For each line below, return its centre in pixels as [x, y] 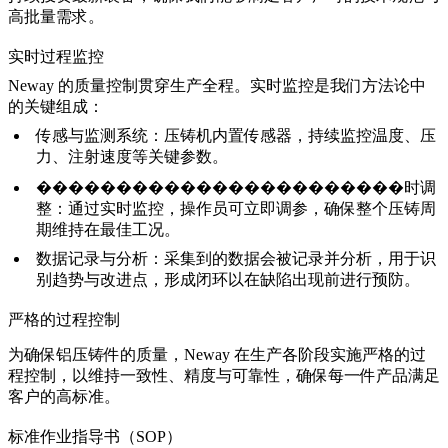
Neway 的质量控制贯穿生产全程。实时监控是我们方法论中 [217, 85]
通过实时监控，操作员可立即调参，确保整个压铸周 [252, 208]
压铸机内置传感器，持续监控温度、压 [300, 135]
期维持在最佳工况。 [108, 229]
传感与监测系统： [100, 135]
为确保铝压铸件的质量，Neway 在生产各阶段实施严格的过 [217, 355]
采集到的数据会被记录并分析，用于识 [300, 258]
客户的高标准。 [64, 397]
